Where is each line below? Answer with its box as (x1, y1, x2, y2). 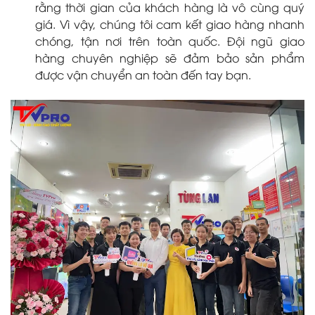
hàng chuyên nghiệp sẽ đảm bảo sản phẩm (35, 50, 304, 66)
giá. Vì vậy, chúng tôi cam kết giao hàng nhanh (35, 16, 304, 32)
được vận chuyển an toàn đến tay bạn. (35, 67, 251, 83)
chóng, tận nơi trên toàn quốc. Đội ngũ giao (35, 33, 304, 49)
